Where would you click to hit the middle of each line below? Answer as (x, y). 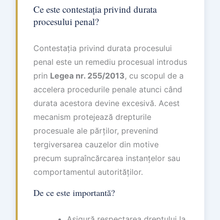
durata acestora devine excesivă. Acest (107, 103)
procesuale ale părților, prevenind (96, 131)
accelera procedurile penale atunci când (108, 89)
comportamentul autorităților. (88, 172)
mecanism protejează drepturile (92, 117)
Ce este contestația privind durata (95, 9)
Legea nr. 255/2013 (87, 76)
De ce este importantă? (74, 192)
